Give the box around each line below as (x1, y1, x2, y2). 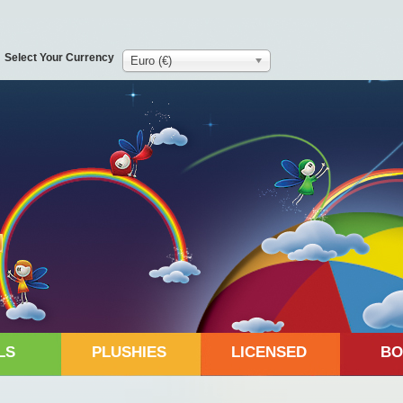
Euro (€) (130, 54, 172, 67)
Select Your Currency (4, 51, 114, 64)
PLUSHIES (92, 344, 166, 361)
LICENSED (230, 344, 307, 361)
